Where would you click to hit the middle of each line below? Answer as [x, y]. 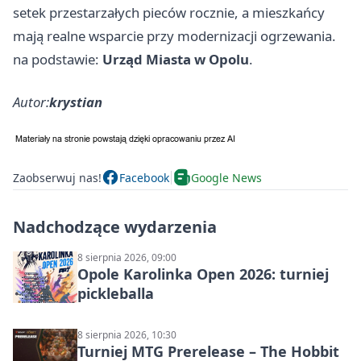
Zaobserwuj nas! [57, 177]
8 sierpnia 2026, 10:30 [127, 335]
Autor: [31, 102]
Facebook [144, 177]
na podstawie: [58, 60]
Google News [226, 177]
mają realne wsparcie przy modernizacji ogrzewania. [174, 36]
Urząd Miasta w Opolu [176, 60]
